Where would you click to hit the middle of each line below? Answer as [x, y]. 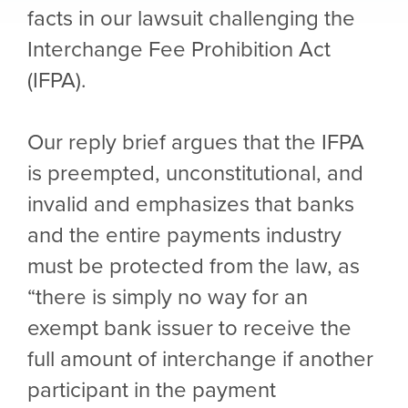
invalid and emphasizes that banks [191, 203]
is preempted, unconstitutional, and [195, 172]
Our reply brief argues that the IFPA [196, 141]
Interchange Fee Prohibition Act [179, 48]
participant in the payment [152, 388]
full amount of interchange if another [200, 357]
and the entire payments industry [184, 234]
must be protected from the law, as [194, 265]
